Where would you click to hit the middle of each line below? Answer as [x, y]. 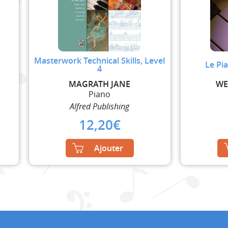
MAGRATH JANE [100, 84]
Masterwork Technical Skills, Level [100, 60]
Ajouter [108, 148]
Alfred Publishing [100, 106]
